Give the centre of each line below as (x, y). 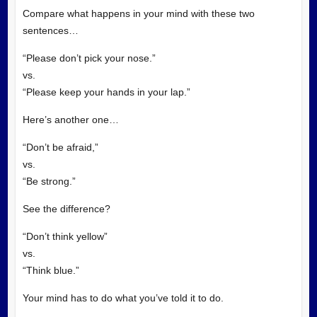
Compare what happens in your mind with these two (138, 13)
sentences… (50, 30)
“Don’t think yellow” (65, 236)
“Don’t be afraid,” (60, 147)
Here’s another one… (70, 119)
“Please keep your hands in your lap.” (106, 92)
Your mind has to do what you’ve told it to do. (123, 298)
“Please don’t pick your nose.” (89, 58)
